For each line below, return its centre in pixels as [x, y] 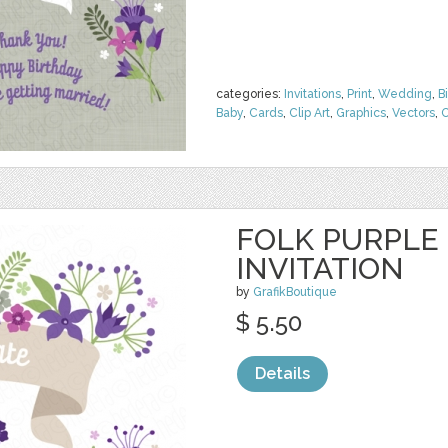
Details [282, 373]
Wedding [405, 94]
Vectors [413, 113]
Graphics [361, 113]
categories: [250, 94]
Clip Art [309, 113]
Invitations [312, 94]
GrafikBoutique [295, 292]
